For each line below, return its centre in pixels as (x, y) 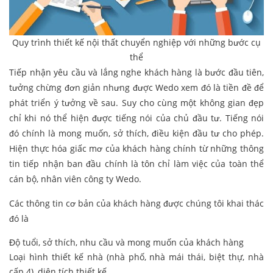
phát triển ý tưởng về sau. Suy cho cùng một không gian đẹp (136, 103)
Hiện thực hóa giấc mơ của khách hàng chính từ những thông (136, 149)
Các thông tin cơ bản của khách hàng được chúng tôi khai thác (136, 204)
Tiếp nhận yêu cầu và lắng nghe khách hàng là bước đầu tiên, (136, 73)
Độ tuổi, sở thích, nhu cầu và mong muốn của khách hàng (126, 243)
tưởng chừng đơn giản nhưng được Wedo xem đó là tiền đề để (136, 88)
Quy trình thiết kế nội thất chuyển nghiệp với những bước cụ (136, 43)
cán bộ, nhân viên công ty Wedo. (75, 179)
